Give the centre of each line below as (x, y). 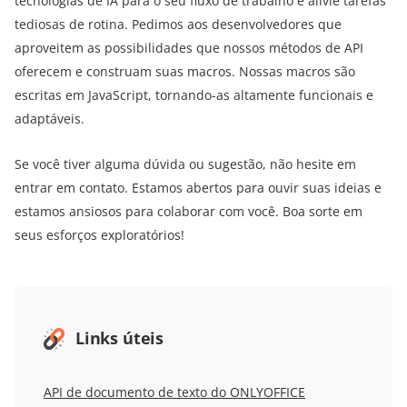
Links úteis (120, 338)
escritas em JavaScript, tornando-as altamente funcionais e (194, 95)
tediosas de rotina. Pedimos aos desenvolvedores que (178, 25)
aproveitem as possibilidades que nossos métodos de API (189, 48)
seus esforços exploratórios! (99, 235)
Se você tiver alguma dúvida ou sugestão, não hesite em (185, 164)
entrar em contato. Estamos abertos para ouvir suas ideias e (198, 188)
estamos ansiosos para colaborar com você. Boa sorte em (189, 212)
